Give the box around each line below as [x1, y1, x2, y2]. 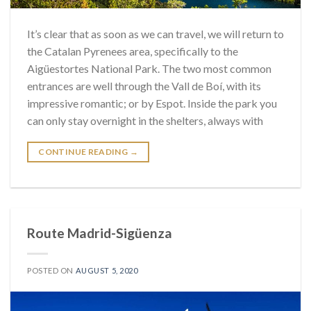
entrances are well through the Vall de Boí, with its [27, 78, 261, 92]
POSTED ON [27, 265, 76, 275]
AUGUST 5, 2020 [75, 265, 138, 275]
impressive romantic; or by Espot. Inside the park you [27, 96, 277, 110]
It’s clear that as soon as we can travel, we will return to [27, 26, 284, 40]
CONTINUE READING [38, 146, 130, 157]
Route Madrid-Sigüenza [27, 224, 172, 241]
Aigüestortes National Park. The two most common [27, 61, 271, 75]
